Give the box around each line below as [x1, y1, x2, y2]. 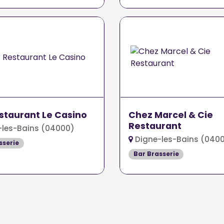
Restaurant [128, 120, 181, 132]
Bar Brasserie [133, 149, 179, 158]
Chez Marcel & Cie [128, 109, 213, 121]
